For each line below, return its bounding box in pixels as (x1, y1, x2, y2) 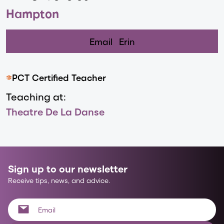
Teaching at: (6, 89, 66, 103)
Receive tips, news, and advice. (8, 175, 110, 185)
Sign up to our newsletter (8, 161, 127, 175)
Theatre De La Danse (6, 104, 104, 118)
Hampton (6, 5, 59, 21)
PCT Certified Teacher (12, 71, 106, 83)
